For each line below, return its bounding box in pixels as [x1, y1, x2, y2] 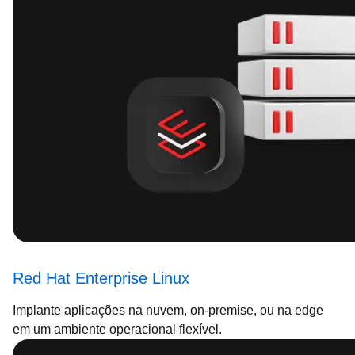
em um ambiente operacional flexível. [13, 323, 222, 336]
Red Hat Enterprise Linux [13, 269, 189, 287]
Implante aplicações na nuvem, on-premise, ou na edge [13, 303, 323, 317]
